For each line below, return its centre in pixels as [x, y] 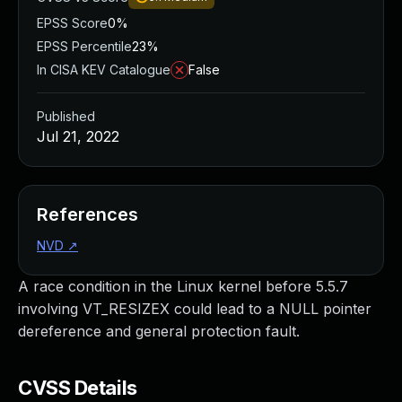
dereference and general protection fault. [159, 331]
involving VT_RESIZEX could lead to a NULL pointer [195, 309]
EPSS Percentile [84, 46]
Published [66, 116]
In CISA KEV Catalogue [104, 70]
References [87, 214]
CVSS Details [78, 388]
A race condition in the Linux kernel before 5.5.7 [183, 286]
